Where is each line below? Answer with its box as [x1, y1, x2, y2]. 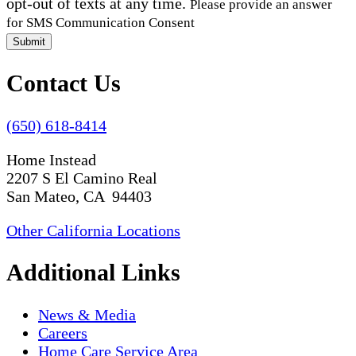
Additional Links [6, 259, 180, 286]
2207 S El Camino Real [6, 168, 157, 187]
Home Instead [6, 150, 96, 168]
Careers [38, 324, 87, 342]
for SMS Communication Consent [6, 14, 195, 30]
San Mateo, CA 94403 [6, 187, 152, 205]
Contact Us [6, 69, 121, 96]
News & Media [38, 306, 136, 324]
